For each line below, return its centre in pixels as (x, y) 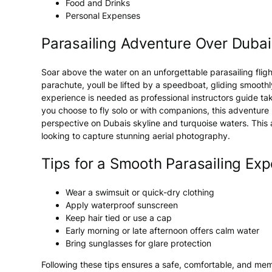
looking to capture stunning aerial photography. (136, 136)
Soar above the (73, 72)
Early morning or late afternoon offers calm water (162, 230)
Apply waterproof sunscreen (122, 205)
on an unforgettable (168, 72)
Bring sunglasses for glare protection (138, 243)
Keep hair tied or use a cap (119, 217)
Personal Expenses (103, 16)
